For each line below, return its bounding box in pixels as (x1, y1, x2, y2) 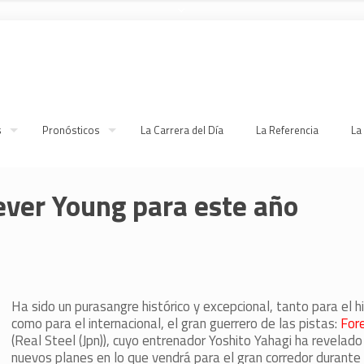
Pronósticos (42, 122, 100, 138)
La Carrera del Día (141, 122, 223, 138)
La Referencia (256, 122, 318, 138)
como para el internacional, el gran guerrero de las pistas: (11, 313, 340, 334)
